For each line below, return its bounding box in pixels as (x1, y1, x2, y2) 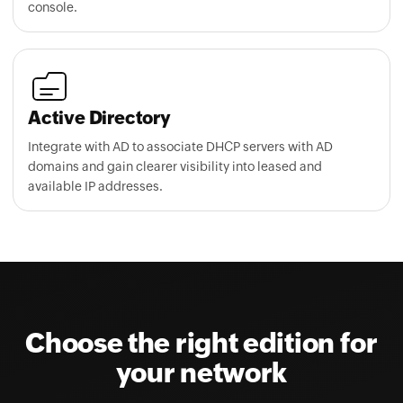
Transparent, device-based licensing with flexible (29, 370, 374, 388)
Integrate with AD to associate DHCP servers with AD (28, 102, 333, 116)
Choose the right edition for (25, 290, 378, 321)
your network (115, 319, 288, 351)
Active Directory (28, 69, 171, 90)
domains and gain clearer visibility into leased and (28, 121, 322, 136)
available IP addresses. (28, 141, 163, 156)
